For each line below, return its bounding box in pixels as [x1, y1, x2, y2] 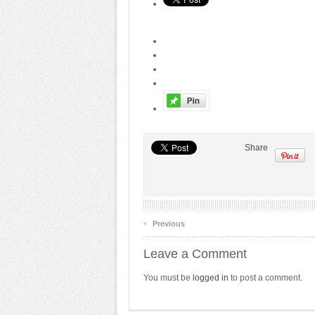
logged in [193, 273, 229, 283]
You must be [143, 273, 193, 283]
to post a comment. [229, 273, 302, 283]
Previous [150, 219, 185, 228]
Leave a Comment [143, 247, 247, 261]
